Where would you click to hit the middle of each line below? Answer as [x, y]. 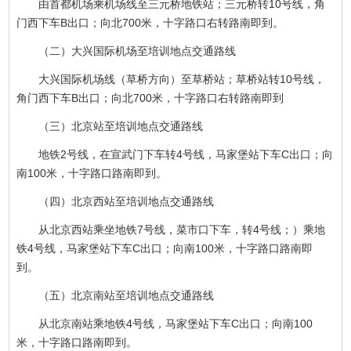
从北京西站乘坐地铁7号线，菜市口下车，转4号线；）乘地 [182, 230]
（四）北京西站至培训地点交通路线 [127, 202]
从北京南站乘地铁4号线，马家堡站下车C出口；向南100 [176, 324]
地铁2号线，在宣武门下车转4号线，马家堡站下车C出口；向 [186, 155]
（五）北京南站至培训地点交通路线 [127, 296]
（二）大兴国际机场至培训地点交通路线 [138, 51]
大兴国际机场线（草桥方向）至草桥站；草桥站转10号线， [182, 80]
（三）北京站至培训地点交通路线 [121, 127]
